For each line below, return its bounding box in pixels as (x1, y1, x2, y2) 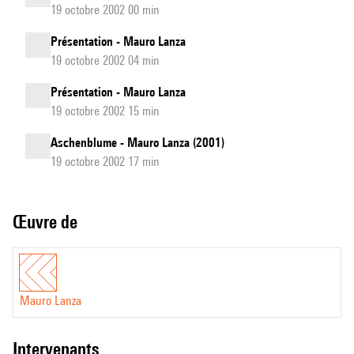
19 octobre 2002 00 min (51, 2, 160, 17)
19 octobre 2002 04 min (51, 53, 160, 68)
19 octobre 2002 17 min (51, 154, 160, 169)
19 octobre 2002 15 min (51, 104, 160, 119)
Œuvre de (27, 211, 77, 232)
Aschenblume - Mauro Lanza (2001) (51, 135, 224, 150)
